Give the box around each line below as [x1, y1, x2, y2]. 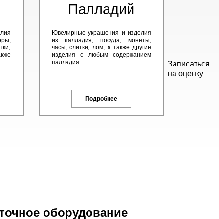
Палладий [68, 1, 135, 17]
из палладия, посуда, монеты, [51, 37, 151, 44]
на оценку [168, 69, 203, 78]
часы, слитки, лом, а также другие [51, 44, 151, 51]
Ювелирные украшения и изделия [51, 29, 151, 36]
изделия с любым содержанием [51, 51, 151, 58]
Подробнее [85, 95, 118, 102]
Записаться [168, 60, 210, 68]
